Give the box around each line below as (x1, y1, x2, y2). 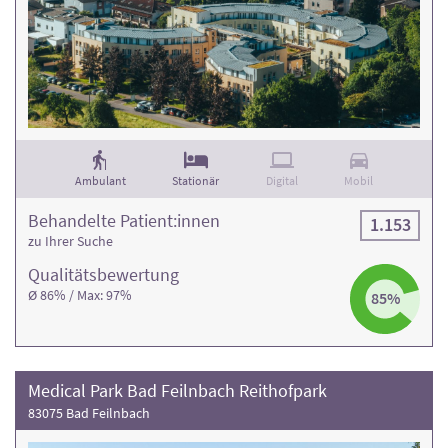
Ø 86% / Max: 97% (28, 285, 132, 304)
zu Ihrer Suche (28, 231, 113, 250)
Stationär (172, 172, 220, 188)
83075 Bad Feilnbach (28, 403, 150, 422)
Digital (265, 172, 298, 188)
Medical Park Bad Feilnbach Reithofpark (28, 378, 327, 402)
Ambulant (74, 172, 126, 188)
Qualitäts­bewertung (28, 262, 179, 286)
